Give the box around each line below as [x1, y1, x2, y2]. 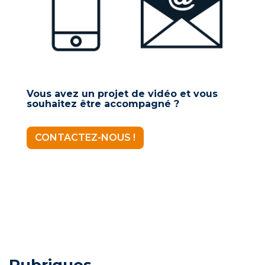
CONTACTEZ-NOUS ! [35, 132, 135, 144]
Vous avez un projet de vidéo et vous [27, 88, 218, 100]
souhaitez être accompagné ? [27, 98, 179, 110]
